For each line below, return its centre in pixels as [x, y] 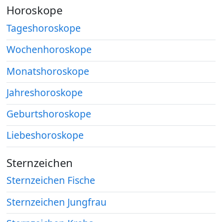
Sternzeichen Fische [51, 180]
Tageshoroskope [44, 28]
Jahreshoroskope [45, 92]
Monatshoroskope [48, 71]
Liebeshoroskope [45, 135]
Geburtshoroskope [49, 114]
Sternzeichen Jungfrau [57, 202]
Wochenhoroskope [49, 50]
